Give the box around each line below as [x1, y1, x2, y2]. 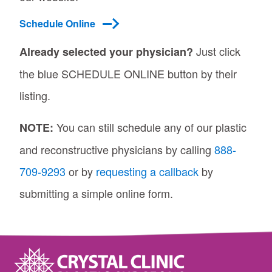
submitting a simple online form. [19, 185, 173, 201]
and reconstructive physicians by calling [19, 141, 214, 157]
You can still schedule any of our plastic [53, 118, 246, 135]
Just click [193, 42, 240, 59]
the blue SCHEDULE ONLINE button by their [19, 65, 237, 81]
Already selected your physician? [19, 43, 193, 59]
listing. [19, 87, 50, 103]
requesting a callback [96, 163, 199, 179]
